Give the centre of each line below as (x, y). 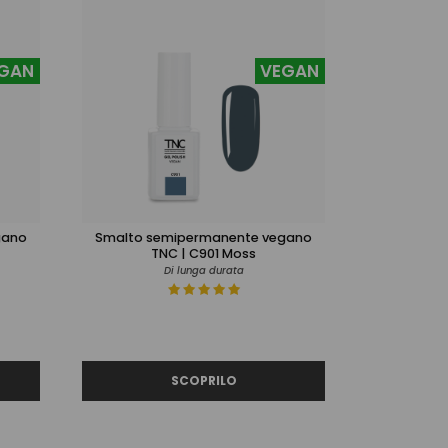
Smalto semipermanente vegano (203, 237)
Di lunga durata (203, 270)
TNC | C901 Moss (203, 253)
